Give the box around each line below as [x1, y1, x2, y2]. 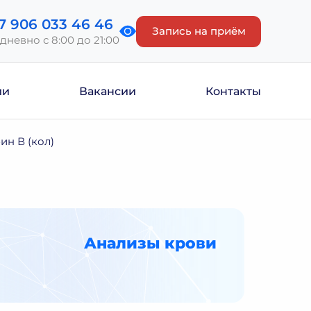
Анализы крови [84, 234, 217, 253]
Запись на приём [151, 24, 246, 37]
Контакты [205, 84, 261, 98]
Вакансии [79, 84, 136, 98]
